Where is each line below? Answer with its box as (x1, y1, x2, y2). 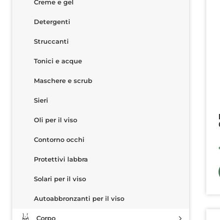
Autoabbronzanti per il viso (34, 194, 124, 203)
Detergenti (34, 18, 70, 26)
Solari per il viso (34, 175, 86, 183)
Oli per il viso (34, 116, 77, 124)
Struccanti (34, 37, 69, 46)
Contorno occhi (34, 136, 84, 144)
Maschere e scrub (34, 77, 92, 85)
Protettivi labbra (34, 155, 88, 164)
